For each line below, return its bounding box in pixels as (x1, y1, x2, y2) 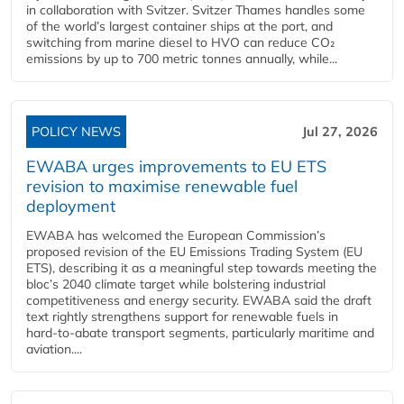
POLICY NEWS (32, 123, 121, 140)
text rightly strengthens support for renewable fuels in (26, 308, 338, 325)
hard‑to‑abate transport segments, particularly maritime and (26, 324, 374, 341)
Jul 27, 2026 (302, 123, 378, 140)
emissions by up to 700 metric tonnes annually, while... (26, 50, 337, 67)
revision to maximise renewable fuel (26, 175, 298, 197)
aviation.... (26, 340, 82, 357)
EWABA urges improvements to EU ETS (26, 155, 326, 177)
